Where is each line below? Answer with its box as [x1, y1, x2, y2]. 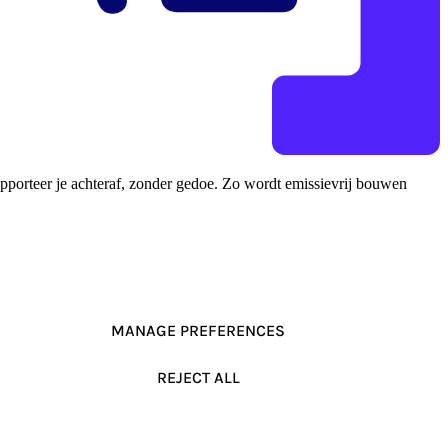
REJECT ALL [156, 367, 240, 387]
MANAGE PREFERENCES [111, 320, 286, 340]
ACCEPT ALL [155, 414, 242, 434]
